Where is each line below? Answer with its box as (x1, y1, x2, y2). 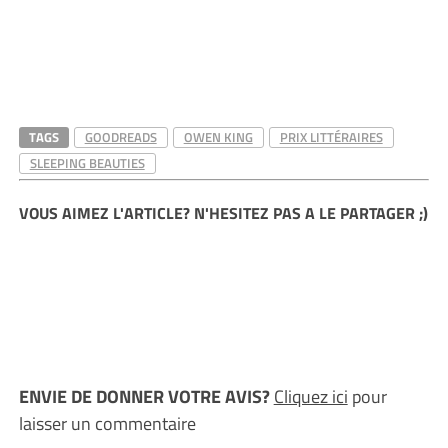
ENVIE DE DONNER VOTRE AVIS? (18, 383, 274, 410)
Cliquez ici (273, 383, 348, 410)
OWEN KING (183, 127, 253, 147)
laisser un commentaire (18, 410, 196, 437)
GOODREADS (84, 127, 157, 147)
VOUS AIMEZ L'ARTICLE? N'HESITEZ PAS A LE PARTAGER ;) (18, 201, 428, 225)
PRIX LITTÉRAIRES (279, 127, 383, 147)
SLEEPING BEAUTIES (29, 153, 145, 173)
